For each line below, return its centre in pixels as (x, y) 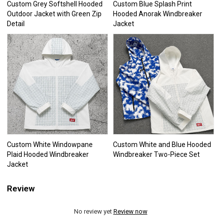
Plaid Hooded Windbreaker (48, 154)
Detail (16, 24)
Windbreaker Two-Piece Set (156, 154)
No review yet (93, 211)
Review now (130, 211)
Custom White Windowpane (50, 144)
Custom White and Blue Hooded (162, 144)
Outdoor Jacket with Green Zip (55, 14)
